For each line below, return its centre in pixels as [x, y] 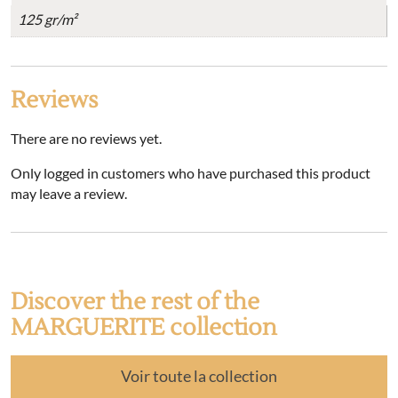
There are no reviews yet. [86, 138]
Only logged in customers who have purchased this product [191, 173]
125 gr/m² [47, 19]
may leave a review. [69, 193]
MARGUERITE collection [144, 328]
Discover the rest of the [135, 302]
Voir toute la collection [199, 376]
